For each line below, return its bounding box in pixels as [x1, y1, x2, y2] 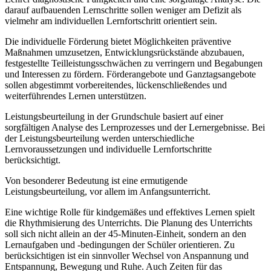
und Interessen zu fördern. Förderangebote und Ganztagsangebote [5, 69, 256, 80]
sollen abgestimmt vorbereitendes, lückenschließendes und [5, 80, 227, 91]
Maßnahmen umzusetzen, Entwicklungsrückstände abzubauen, [5, 47, 244, 58]
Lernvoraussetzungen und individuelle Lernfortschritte [5, 144, 212, 155]
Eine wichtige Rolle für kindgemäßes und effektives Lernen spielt [5, 207, 255, 218]
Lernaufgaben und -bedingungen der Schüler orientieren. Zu [5, 240, 235, 250]
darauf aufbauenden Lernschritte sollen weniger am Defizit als [5, 5, 241, 16]
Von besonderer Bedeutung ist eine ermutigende [5, 175, 188, 186]
